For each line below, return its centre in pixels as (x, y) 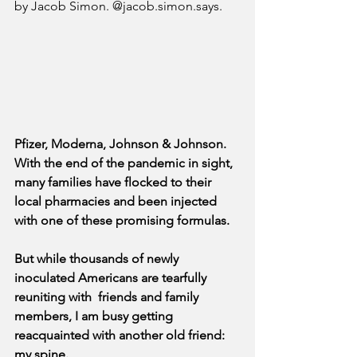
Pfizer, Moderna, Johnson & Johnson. (122, 144)
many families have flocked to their (114, 182)
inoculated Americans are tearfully (112, 278)
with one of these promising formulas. (122, 221)
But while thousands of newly (98, 259)
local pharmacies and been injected (117, 202)
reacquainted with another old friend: (121, 335)
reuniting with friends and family (108, 297)
